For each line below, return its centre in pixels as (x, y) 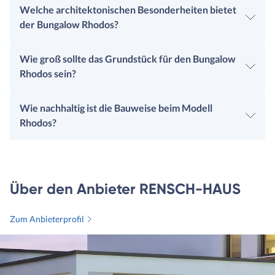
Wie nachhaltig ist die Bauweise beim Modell (116, 108)
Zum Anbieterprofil (47, 219)
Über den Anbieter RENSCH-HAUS (125, 189)
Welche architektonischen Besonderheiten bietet (128, 10)
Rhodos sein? (48, 74)
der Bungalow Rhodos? (69, 25)
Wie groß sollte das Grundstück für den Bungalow (128, 59)
